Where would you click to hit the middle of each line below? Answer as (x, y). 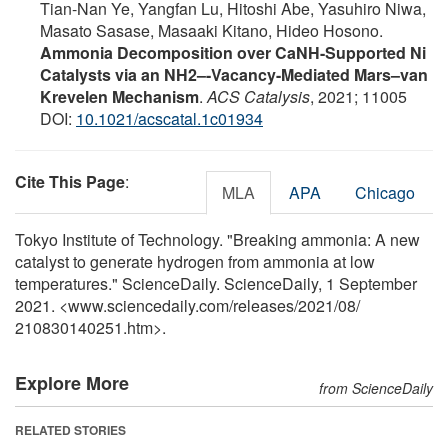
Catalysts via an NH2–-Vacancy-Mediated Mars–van (234, 74)
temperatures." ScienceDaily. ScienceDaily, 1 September (216, 283)
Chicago (385, 192)
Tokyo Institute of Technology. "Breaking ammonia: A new (217, 239)
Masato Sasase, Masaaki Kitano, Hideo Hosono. (211, 30)
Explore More (72, 382)
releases (263, 305)
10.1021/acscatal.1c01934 (169, 118)
